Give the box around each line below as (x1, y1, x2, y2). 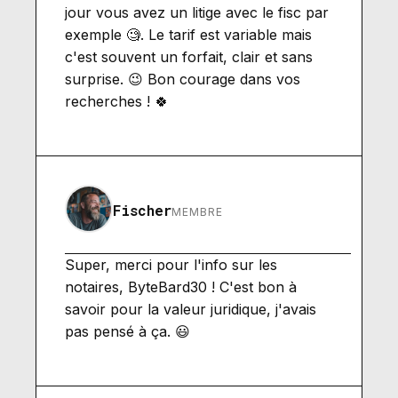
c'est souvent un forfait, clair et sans (65, 47, 313, 66)
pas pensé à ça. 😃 (65, 322, 190, 340)
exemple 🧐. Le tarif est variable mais (65, 25, 312, 44)
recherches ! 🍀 (65, 92, 169, 110)
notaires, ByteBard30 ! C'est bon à (65, 277, 297, 296)
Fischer (113, 200, 171, 219)
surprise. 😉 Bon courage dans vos (65, 69, 300, 88)
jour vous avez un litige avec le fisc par (65, 3, 329, 21)
